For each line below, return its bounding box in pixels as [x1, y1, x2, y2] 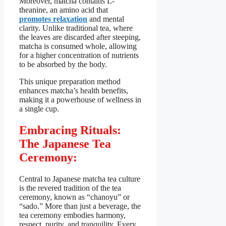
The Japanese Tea [19, 137, 111, 151]
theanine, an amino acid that [19, 6, 108, 15]
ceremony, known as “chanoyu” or [19, 193, 130, 202]
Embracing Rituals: [19, 124, 121, 137]
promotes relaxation [19, 15, 87, 24]
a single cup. [19, 104, 59, 114]
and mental [89, 15, 124, 24]
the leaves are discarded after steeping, [19, 33, 141, 42]
